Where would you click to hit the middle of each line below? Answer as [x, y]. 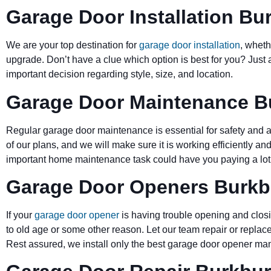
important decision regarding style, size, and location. [119, 74]
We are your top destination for [71, 45]
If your [19, 215]
